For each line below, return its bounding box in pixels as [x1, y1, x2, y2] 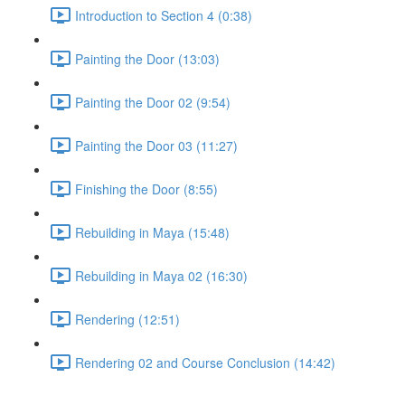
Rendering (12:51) [75, 309, 180, 328]
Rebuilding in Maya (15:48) [75, 222, 230, 241]
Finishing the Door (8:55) [75, 179, 218, 198]
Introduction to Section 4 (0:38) [75, 5, 252, 24]
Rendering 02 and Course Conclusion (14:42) [75, 353, 335, 372]
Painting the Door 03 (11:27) [75, 136, 238, 155]
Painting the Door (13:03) [75, 49, 220, 68]
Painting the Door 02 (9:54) [75, 92, 231, 111]
